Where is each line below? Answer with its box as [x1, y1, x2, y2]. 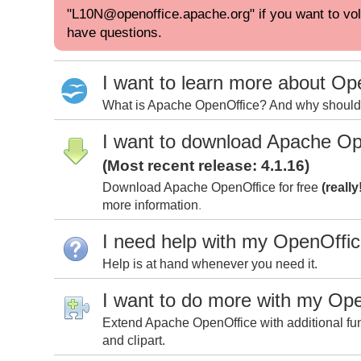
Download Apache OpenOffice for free [102, 180, 322, 194]
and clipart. [102, 333, 165, 347]
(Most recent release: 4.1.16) [102, 156, 309, 174]
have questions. [67, 23, 163, 40]
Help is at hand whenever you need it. [102, 256, 317, 271]
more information [102, 197, 198, 212]
